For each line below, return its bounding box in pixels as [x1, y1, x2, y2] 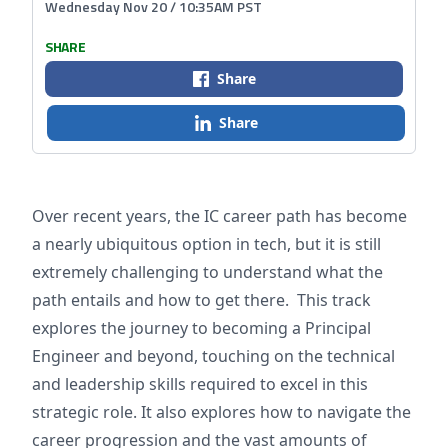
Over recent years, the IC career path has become [32, 205, 407, 227]
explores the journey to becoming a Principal [32, 317, 371, 339]
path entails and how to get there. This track [32, 289, 371, 311]
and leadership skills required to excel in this [32, 373, 368, 395]
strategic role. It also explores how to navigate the [32, 401, 411, 423]
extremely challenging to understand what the [32, 261, 383, 283]
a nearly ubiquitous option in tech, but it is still [32, 233, 381, 255]
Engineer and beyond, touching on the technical [32, 345, 395, 367]
